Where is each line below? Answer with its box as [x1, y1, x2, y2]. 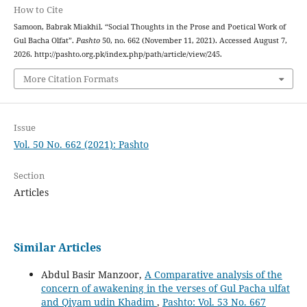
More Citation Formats [23, 72, 119, 85]
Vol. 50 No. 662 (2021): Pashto [13, 137, 149, 151]
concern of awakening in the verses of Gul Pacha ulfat [40, 281, 290, 295]
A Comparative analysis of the [144, 267, 282, 281]
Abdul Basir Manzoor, [40, 267, 145, 281]
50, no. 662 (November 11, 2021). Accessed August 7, [99, 36, 287, 46]
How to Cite [13, 3, 63, 16]
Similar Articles [13, 239, 101, 255]
